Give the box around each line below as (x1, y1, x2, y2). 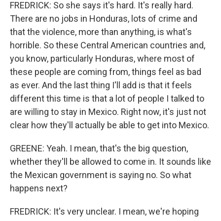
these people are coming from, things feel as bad (10, 67, 201, 77)
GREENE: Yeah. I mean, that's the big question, (10, 143, 188, 153)
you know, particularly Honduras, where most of (10, 53, 195, 64)
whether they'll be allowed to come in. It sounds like (10, 156, 211, 167)
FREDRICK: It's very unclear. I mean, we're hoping (10, 206, 199, 217)
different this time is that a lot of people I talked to (10, 93, 204, 104)
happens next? (10, 183, 68, 193)
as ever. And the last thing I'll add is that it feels (10, 80, 192, 90)
